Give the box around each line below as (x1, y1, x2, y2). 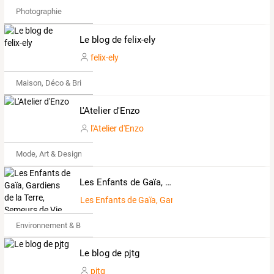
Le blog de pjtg (79, 248, 139, 259)
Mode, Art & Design (15, 149, 82, 159)
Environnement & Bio (15, 220, 87, 230)
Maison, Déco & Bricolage (15, 78, 105, 87)
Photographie (15, 7, 62, 17)
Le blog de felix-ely (79, 34, 155, 45)
